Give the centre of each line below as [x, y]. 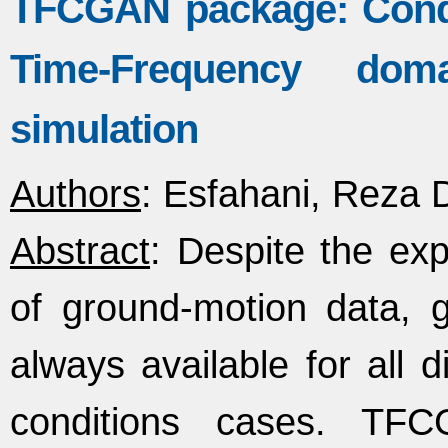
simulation [104, 129]
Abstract [80, 250]
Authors [75, 193]
